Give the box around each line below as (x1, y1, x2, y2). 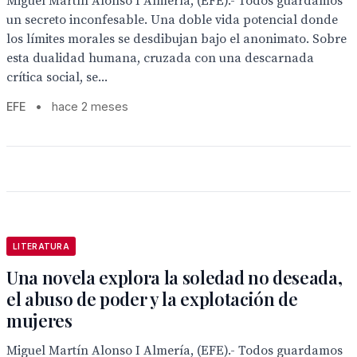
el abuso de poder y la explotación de (6, 287, 298, 311)
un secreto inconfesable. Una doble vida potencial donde (6, 12, 338, 28)
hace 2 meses (52, 100, 128, 113)
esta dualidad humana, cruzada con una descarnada (6, 50, 314, 66)
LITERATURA (13, 241, 69, 251)
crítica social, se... (6, 69, 108, 85)
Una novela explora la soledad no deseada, (6, 265, 343, 289)
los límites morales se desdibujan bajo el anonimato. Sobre (6, 31, 347, 47)
